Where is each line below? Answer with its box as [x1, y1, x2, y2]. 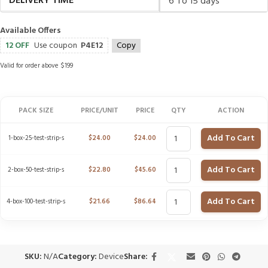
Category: [57, 250, 97, 264]
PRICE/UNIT [80, 105, 118, 117]
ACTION [218, 105, 244, 117]
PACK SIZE [19, 105, 53, 117]
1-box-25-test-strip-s [8, 133, 64, 144]
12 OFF [5, 39, 29, 53]
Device [98, 250, 124, 264]
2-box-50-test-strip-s [8, 165, 64, 175]
